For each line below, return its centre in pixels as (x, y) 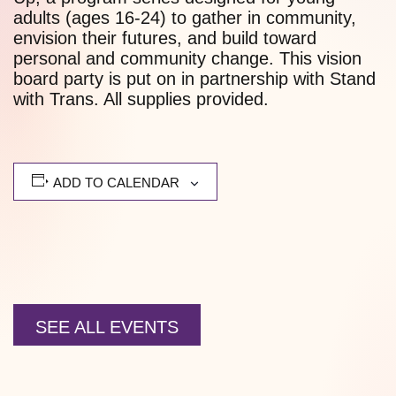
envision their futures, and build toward (165, 38)
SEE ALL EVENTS (107, 327)
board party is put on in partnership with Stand (194, 79)
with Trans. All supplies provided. (141, 99)
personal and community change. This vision (187, 59)
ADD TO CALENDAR (116, 183)
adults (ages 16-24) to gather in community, (185, 18)
